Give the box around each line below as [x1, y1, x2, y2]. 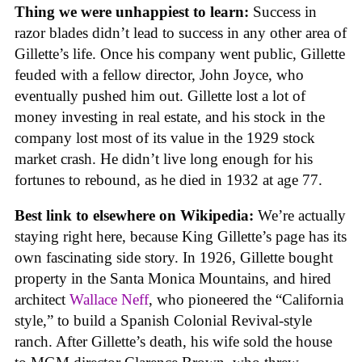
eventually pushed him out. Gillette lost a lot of [15, 86, 305, 104]
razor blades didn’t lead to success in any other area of [15, 23, 347, 41]
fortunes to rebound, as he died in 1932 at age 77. [15, 170, 322, 188]
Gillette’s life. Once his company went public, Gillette [15, 44, 345, 62]
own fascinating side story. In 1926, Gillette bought [15, 249, 333, 267]
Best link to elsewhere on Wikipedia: [15, 207, 258, 225]
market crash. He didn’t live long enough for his [15, 149, 313, 167]
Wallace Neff [69, 291, 149, 309]
